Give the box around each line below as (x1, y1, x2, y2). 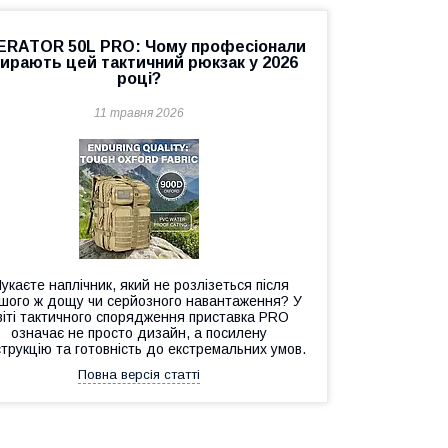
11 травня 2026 (93, 106, 184, 120)
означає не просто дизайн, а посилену (10, 325, 267, 341)
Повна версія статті (77, 367, 200, 382)
